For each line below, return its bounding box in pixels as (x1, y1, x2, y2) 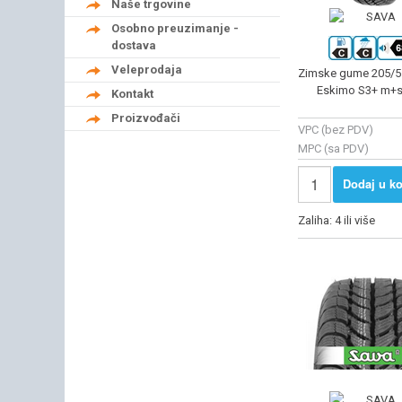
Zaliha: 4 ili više (298, 213, 378, 227)
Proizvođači (111, 110, 180, 125)
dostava (111, 38, 156, 52)
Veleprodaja (111, 62, 182, 76)
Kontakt (111, 86, 153, 100)
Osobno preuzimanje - (111, 21, 239, 35)
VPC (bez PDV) (298, 123, 373, 137)
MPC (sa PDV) (298, 142, 369, 156)
